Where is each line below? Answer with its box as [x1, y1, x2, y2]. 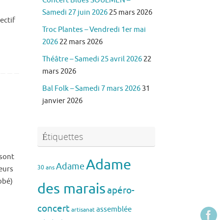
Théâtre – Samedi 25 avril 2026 [42, 55, 142, 64]
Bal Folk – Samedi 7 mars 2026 [42, 84, 140, 94]
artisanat [71, 206, 95, 214]
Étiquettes [42, 131, 83, 143]
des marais [37, 180, 106, 198]
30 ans [37, 164, 55, 172]
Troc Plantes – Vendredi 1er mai [42, 25, 146, 35]
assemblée [96, 204, 132, 215]
